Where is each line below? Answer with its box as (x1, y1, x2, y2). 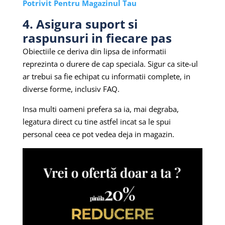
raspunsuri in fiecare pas (22, 30, 172, 47)
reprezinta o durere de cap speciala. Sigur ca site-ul (22, 59, 198, 69)
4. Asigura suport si (22, 16, 138, 33)
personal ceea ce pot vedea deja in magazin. (22, 129, 174, 140)
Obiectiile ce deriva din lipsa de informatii (22, 46, 166, 57)
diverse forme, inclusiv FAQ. (22, 84, 120, 94)
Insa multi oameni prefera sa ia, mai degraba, (22, 104, 179, 115)
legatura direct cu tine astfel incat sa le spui (22, 117, 171, 127)
